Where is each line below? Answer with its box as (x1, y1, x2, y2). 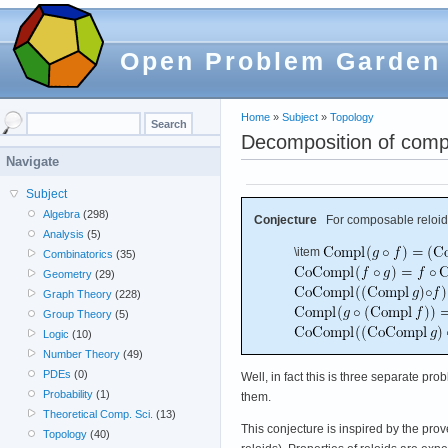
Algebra (43, 208, 81, 220)
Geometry (43, 268, 93, 280)
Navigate (6, 154, 59, 169)
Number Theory (43, 348, 121, 360)
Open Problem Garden (120, 47, 441, 75)
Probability (43, 388, 94, 400)
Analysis (43, 228, 85, 240)
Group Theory (43, 308, 113, 320)
